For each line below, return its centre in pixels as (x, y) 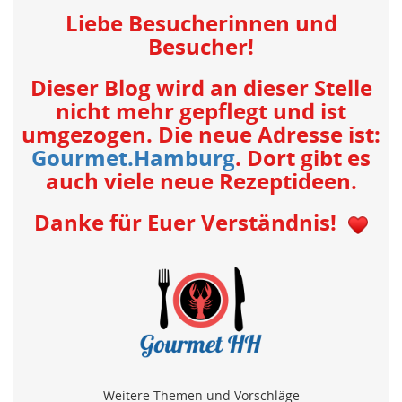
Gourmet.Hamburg (133, 157)
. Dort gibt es (303, 157)
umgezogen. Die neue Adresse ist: (201, 134)
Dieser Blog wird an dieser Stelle (201, 87)
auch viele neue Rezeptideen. (201, 181)
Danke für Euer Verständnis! (185, 222)
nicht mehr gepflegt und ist (201, 111)
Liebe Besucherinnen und (201, 23)
